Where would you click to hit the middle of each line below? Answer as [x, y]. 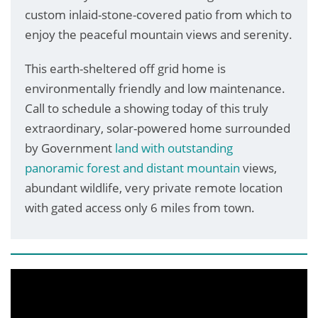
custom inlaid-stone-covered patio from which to [158, 14]
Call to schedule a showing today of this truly [147, 108]
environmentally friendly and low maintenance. [155, 88]
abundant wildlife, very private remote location [154, 187]
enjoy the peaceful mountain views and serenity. [159, 34]
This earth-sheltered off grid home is [125, 68]
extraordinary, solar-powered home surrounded [158, 128]
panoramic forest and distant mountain [132, 168]
